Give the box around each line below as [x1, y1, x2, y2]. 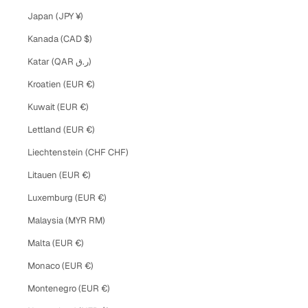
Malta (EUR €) [75, 236, 84, 249]
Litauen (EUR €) [82, 168, 91, 181]
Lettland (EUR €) [86, 123, 95, 135]
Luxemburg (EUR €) [98, 191, 107, 203]
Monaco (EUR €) [85, 259, 93, 272]
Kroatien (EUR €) [86, 78, 95, 90]
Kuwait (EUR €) [80, 100, 89, 113]
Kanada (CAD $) [84, 32, 92, 45]
